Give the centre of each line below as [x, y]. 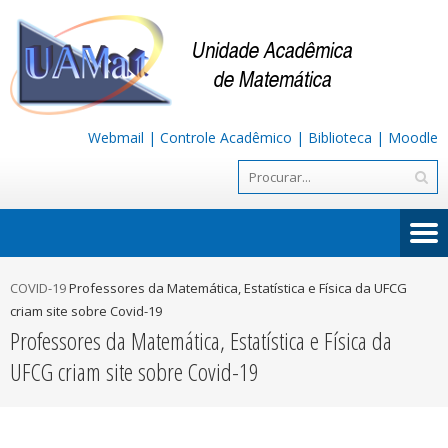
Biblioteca [340, 137]
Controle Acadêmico [226, 137]
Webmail [116, 137]
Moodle [413, 137]
